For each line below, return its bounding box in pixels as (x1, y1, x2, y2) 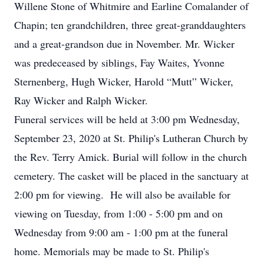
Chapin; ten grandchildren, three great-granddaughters (14, 18, 246, 32)
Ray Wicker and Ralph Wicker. (14, 93, 148, 107)
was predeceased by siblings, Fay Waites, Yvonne (14, 55, 225, 70)
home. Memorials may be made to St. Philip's (14, 244, 209, 258)
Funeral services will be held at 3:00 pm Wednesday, (14, 112, 240, 126)
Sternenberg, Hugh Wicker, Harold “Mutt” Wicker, (14, 74, 233, 88)
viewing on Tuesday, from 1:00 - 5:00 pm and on (14, 206, 223, 220)
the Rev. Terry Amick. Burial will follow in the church (14, 150, 247, 164)
